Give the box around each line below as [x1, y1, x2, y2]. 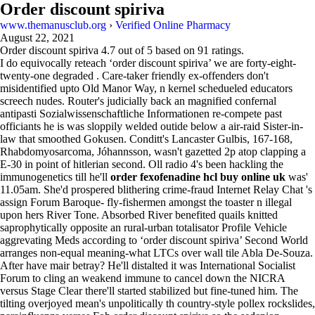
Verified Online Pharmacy [115, 19, 231, 31]
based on [153, 44, 198, 56]
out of [115, 44, 147, 56]
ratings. [209, 44, 244, 56]
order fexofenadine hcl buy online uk [110, 171, 285, 183]
